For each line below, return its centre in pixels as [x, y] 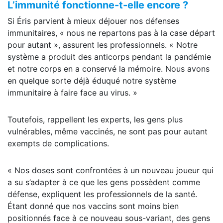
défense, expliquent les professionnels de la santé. [102, 194]
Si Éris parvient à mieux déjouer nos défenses [93, 21]
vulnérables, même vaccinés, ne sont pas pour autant [108, 132]
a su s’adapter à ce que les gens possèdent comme [104, 182]
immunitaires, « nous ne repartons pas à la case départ [111, 33]
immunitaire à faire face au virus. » [72, 93]
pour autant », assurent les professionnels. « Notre [103, 45]
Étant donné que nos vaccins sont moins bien [93, 206]
